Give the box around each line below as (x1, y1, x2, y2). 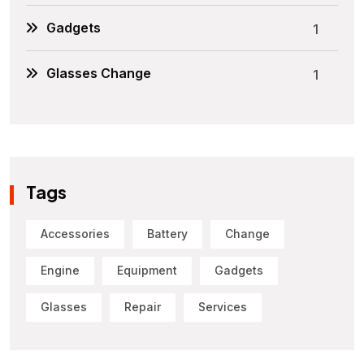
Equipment (117, 263, 177, 278)
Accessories (41, 227, 110, 241)
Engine (41, 263, 80, 278)
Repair (124, 300, 161, 314)
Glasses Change (46, 64, 151, 81)
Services (198, 300, 247, 314)
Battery (147, 227, 188, 241)
